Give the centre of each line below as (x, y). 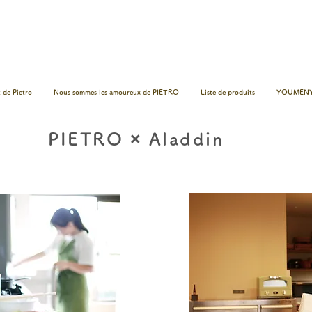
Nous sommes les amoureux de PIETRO (116, 92)
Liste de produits (228, 92)
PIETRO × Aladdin (136, 139)
